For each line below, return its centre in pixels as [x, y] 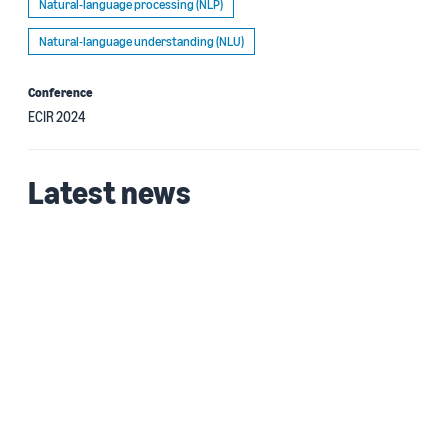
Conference [60, 92]
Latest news [109, 192]
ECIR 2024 [56, 116]
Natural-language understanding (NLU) [141, 41]
